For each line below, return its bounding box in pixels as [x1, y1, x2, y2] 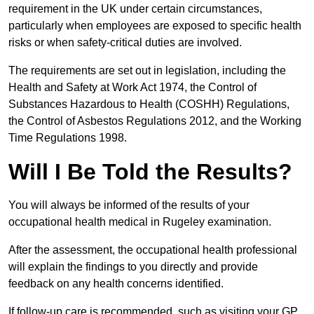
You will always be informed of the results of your [8, 199, 250, 212]
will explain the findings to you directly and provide [8, 261, 258, 273]
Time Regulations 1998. [8, 132, 127, 144]
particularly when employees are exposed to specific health [8, 20, 301, 32]
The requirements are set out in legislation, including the [8, 64, 286, 77]
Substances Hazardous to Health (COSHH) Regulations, [8, 98, 289, 111]
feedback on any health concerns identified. [8, 278, 226, 290]
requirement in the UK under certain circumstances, [8, 3, 262, 15]
